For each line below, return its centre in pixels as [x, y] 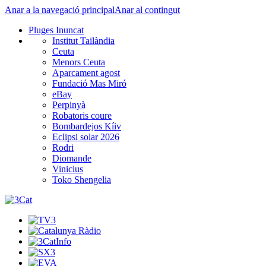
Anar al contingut [147, 10]
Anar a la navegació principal [60, 10]
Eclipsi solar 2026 [86, 137]
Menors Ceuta [79, 62]
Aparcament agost [86, 73]
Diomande [72, 158]
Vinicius [68, 169]
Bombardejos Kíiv [87, 126]
